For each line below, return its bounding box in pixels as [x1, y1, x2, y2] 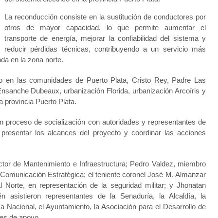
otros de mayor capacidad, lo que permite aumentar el [4, 23, 206, 32]
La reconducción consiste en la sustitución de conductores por [4, 13, 206, 21]
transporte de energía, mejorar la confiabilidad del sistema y [4, 34, 206, 42]
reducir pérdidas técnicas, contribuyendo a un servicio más [4, 45, 206, 53]
